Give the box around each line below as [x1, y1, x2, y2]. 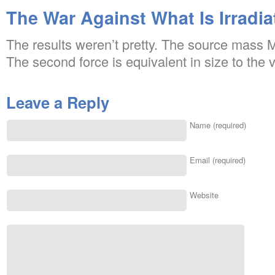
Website [190, 189, 219, 201]
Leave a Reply [6, 91, 109, 114]
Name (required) [190, 119, 246, 131]
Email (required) [190, 154, 246, 166]
